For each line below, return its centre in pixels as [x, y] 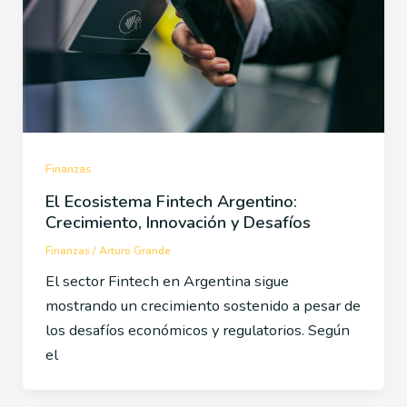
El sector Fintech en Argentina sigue [167, 282]
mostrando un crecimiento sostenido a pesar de [203, 306]
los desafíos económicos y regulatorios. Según [197, 331]
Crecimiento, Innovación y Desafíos [178, 222]
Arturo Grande [134, 250]
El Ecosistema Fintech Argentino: [171, 201]
